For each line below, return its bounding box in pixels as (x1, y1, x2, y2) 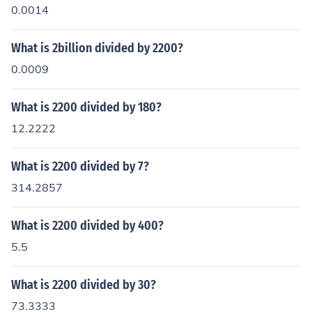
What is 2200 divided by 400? (11, 218, 164, 233)
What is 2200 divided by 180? (11, 100, 162, 115)
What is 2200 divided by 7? (11, 159, 149, 174)
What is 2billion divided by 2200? (11, 40, 183, 56)
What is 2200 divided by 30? (11, 277, 156, 292)
